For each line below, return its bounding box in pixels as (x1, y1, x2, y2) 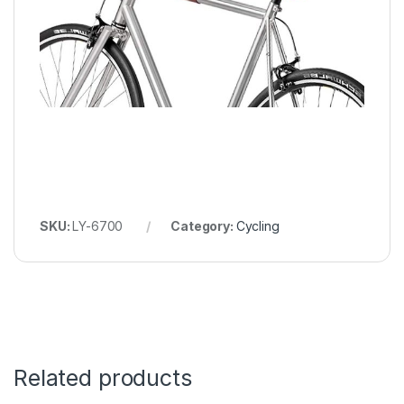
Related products (14, 364, 192, 392)
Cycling (235, 218, 280, 234)
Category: (170, 218, 236, 234)
